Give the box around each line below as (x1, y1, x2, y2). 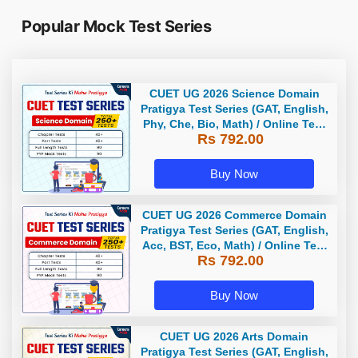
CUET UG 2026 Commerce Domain (141, 209, 327, 222)
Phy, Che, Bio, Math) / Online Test (143, 117, 325, 131)
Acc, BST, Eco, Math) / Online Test (141, 239, 327, 253)
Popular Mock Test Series (22, 17, 212, 37)
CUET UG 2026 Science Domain (149, 87, 320, 101)
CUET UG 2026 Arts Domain (160, 330, 308, 344)
